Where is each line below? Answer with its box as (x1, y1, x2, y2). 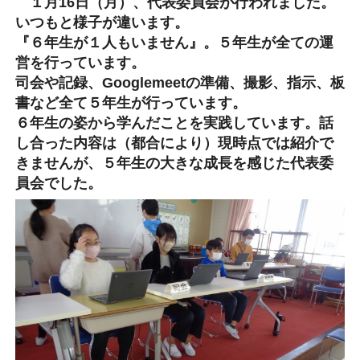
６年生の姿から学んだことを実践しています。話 (14, 115, 333, 132)
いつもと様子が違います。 (14, 14, 189, 31)
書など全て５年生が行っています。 (14, 95, 247, 112)
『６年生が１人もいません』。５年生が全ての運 (14, 35, 333, 51)
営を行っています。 (14, 55, 145, 72)
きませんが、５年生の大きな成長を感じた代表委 (14, 155, 333, 172)
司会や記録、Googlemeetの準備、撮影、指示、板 (14, 75, 345, 92)
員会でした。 (14, 175, 102, 192)
